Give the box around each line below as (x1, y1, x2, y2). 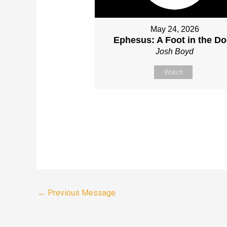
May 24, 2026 (150, 25, 199, 34)
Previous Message (46, 188, 116, 198)
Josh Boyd (156, 47, 194, 56)
